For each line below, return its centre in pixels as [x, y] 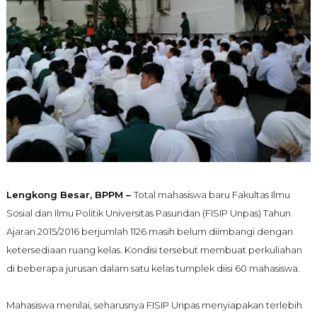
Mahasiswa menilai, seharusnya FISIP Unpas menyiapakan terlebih [154, 305]
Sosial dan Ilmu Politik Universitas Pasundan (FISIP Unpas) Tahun [148, 213]
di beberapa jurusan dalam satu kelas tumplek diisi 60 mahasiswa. [153, 268]
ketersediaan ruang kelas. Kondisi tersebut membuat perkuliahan [154, 249]
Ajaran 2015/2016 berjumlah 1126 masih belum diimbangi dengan [149, 231]
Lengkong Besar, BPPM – [70, 194]
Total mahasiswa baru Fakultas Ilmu [212, 194]
